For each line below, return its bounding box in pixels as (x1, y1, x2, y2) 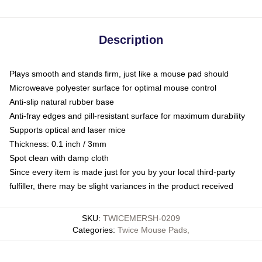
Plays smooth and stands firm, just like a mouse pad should (9, 68, 229, 78)
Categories (73, 225, 113, 235)
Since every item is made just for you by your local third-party (9, 167, 235, 177)
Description (99, 33, 163, 46)
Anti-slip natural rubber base (9, 96, 114, 106)
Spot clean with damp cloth (9, 153, 109, 163)
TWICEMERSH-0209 (103, 213, 180, 223)
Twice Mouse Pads (118, 225, 187, 235)
